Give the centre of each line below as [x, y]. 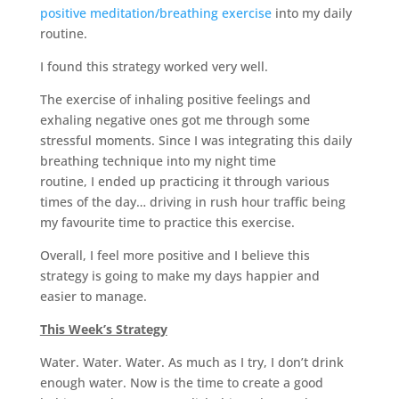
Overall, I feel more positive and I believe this [175, 255]
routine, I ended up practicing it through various [184, 181]
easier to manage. [93, 296]
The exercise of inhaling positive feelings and [175, 99]
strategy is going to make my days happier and [179, 275]
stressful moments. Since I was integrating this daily [195, 140]
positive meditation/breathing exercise [155, 12]
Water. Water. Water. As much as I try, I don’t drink [191, 362]
